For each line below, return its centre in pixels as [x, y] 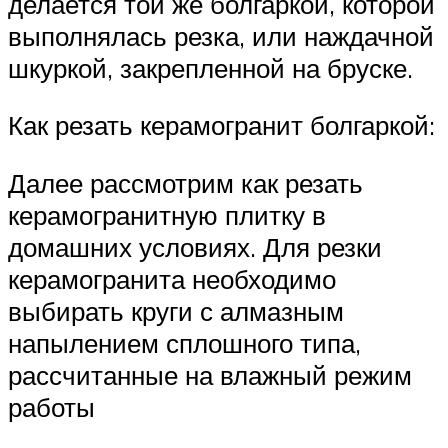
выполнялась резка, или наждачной [221, 35]
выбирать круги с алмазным [176, 310]
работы [51, 406]
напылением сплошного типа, [184, 342]
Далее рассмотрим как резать [185, 182]
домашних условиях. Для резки [195, 246]
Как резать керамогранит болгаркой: [221, 125]
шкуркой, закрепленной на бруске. [210, 67]
